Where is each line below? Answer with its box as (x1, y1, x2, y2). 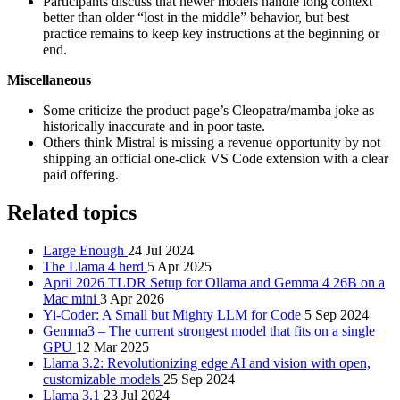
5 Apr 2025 (147, 258, 212, 274)
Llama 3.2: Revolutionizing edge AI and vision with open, (43, 354, 371, 371)
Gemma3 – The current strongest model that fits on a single (43, 322, 375, 338)
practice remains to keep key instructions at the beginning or (43, 25, 379, 41)
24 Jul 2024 (128, 242, 194, 258)
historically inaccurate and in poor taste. (43, 118, 265, 134)
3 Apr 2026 (100, 290, 164, 306)
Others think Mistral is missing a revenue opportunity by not (43, 134, 380, 150)
